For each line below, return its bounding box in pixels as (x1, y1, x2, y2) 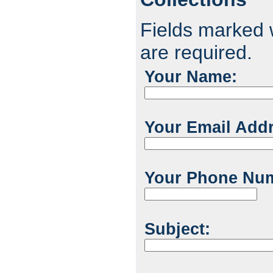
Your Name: (144, 68, 237, 87)
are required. (140, 41, 252, 63)
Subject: (144, 219, 210, 238)
